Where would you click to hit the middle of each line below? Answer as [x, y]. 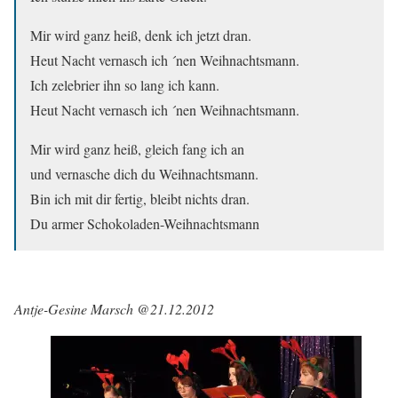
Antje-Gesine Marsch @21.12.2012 [114, 308]
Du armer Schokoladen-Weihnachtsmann [145, 223]
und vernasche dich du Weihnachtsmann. [144, 173]
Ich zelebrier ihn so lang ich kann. [125, 84]
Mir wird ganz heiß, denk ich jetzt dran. [141, 35]
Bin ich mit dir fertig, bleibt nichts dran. [140, 198]
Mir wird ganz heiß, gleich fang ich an [137, 148]
